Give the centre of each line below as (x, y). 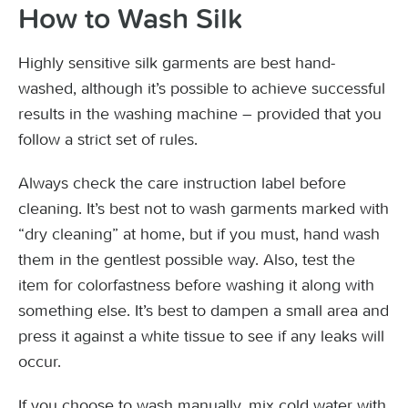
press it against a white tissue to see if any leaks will (201, 336)
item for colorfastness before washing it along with (196, 285)
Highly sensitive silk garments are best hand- (177, 63)
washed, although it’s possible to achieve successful (202, 88)
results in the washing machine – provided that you (200, 114)
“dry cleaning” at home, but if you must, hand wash (199, 234)
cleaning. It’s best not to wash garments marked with (204, 209)
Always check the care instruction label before (182, 183)
